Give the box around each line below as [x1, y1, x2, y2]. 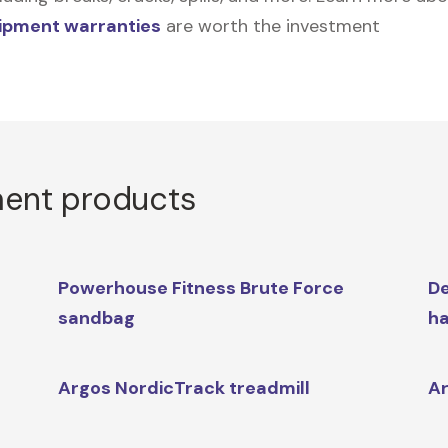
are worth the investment [161, 14, 380, 39]
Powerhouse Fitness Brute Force [57, 276, 344, 301]
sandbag [57, 306, 135, 331]
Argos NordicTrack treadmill [57, 376, 310, 401]
